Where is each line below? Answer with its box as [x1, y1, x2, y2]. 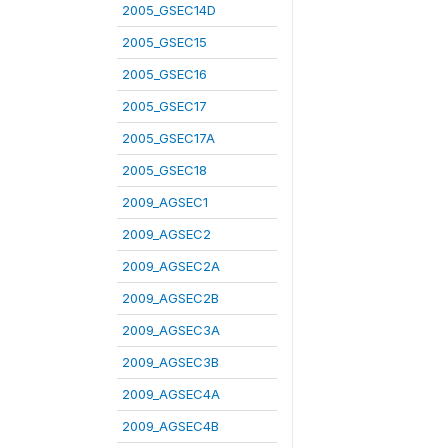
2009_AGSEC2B [122, 290, 219, 306]
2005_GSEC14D [122, 2, 216, 18]
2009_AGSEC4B [122, 418, 219, 434]
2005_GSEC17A [122, 130, 215, 146]
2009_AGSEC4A [122, 386, 220, 402]
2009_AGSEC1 [122, 194, 208, 210]
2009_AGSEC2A [122, 258, 220, 274]
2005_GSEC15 [122, 34, 207, 50]
